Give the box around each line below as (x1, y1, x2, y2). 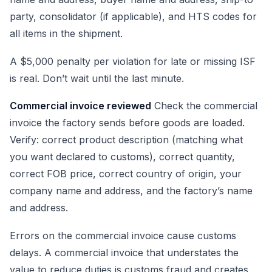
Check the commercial (151, 100, 257, 112)
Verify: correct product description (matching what (10, 134, 243, 146)
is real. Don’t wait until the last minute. (10, 72, 184, 84)
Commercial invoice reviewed (10, 100, 151, 112)
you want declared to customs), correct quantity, (10, 151, 235, 163)
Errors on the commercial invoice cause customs (10, 229, 236, 242)
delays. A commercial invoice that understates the (10, 246, 239, 259)
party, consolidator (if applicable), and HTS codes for (10, 10, 257, 23)
